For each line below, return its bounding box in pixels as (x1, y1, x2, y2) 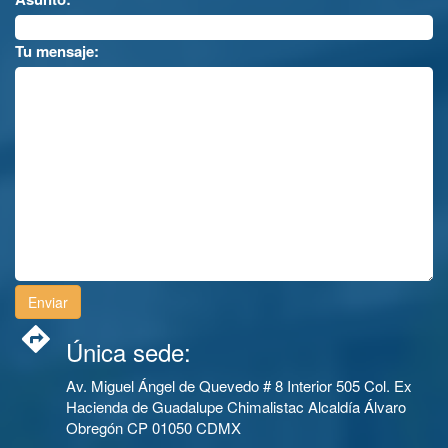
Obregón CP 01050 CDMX (66, 416, 241, 438)
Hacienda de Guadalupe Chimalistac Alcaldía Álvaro (66, 395, 406, 417)
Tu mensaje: (15, 39, 99, 62)
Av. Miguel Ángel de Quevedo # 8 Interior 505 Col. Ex (66, 374, 412, 396)
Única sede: (66, 333, 191, 369)
